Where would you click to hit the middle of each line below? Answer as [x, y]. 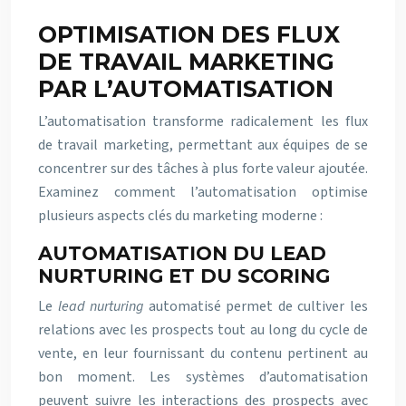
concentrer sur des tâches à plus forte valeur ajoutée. [203, 169]
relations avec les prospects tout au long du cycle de [203, 330]
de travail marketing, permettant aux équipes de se [203, 145]
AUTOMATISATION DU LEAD [182, 253]
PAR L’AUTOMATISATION [186, 89]
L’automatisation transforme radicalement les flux [203, 121]
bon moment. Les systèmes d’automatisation [203, 377]
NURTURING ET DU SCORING [184, 276]
